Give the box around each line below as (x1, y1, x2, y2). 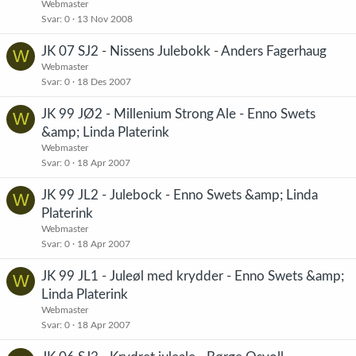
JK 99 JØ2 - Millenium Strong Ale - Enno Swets (41, 107, 315, 121)
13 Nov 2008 (77, 14, 133, 24)
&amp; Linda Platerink (41, 126, 169, 139)
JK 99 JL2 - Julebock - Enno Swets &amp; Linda (41, 188, 318, 202)
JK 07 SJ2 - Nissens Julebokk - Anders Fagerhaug (41, 44, 327, 58)
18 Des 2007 (77, 77, 131, 87)
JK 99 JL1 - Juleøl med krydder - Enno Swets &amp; (41, 269, 344, 283)
